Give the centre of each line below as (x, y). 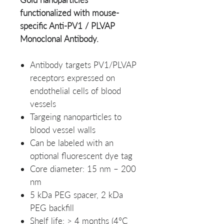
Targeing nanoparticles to (76, 117)
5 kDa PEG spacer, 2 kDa (76, 195)
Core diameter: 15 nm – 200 (83, 169)
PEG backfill (52, 208)
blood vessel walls (63, 130)
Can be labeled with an (72, 143)
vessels (43, 104)
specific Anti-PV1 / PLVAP (67, 26)
